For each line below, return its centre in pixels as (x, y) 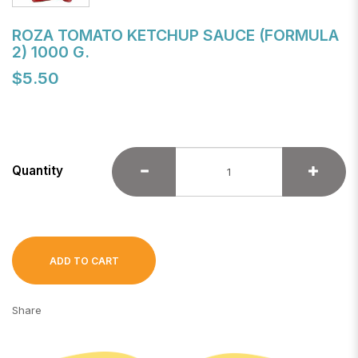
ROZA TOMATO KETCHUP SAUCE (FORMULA (175, 36)
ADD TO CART (84, 261)
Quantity (38, 171)
